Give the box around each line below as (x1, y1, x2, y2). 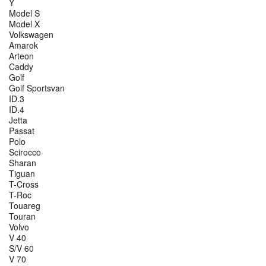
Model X (9, 18, 40, 30)
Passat (9, 125, 34, 137)
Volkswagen (9, 28, 53, 41)
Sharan (9, 157, 36, 169)
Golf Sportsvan (9, 82, 65, 94)
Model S (9, 7, 40, 20)
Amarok (9, 39, 38, 52)
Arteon (9, 50, 34, 62)
